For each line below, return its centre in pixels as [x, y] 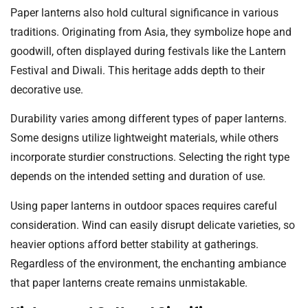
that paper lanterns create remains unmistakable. [129, 283]
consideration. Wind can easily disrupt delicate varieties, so [153, 225]
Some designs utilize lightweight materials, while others [144, 138]
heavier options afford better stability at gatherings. [134, 244]
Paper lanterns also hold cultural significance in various [144, 12]
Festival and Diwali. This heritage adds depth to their [137, 70]
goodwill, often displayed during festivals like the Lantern [148, 51]
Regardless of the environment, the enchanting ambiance [148, 263]
